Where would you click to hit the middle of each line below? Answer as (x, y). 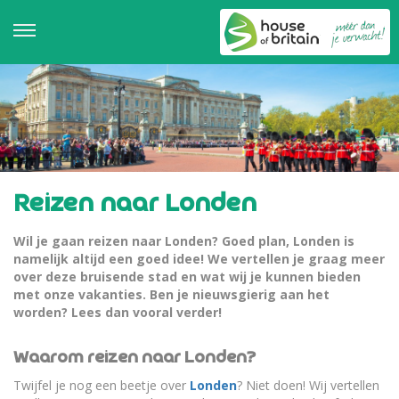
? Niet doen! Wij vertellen (308, 386)
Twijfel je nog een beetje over (102, 386)
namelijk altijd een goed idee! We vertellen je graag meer (199, 259)
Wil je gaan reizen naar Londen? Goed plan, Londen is (184, 241)
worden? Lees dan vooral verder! (118, 313)
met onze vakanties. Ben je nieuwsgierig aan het (171, 295)
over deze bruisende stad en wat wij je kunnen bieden (187, 277)
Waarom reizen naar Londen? (134, 358)
